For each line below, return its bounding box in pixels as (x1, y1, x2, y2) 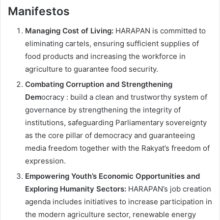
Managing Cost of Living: (25, 26, 115, 36)
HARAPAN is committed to (115, 26, 206, 36)
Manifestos (8, 4, 70, 18)
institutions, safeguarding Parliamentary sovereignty (25, 118, 207, 128)
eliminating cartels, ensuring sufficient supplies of (25, 39, 199, 49)
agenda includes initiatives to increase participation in (25, 197, 212, 207)
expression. (25, 156, 68, 166)
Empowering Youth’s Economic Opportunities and (25, 171, 200, 181)
